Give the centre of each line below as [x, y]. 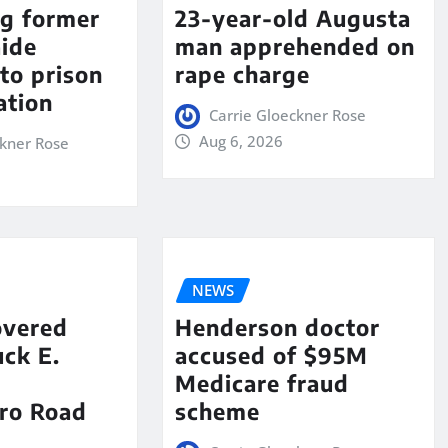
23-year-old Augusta [292, 17]
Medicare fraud [261, 382]
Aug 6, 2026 [241, 140]
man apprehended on [294, 45]
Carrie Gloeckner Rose [288, 114]
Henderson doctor [277, 326]
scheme [217, 410]
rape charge [242, 73]
